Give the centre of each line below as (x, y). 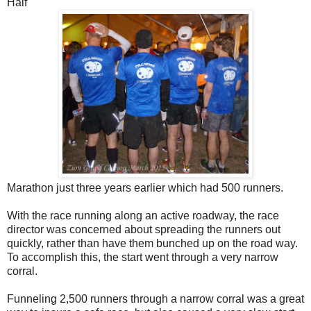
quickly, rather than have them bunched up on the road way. (152, 244)
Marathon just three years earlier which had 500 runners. (145, 188)
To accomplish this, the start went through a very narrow (143, 258)
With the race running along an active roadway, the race (143, 216)
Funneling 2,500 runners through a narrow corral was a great (155, 299)
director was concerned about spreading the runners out (144, 230)
